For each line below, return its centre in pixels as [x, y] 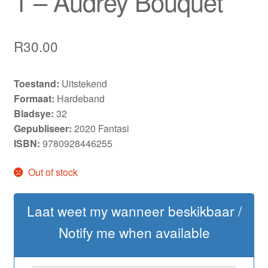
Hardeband [79, 99]
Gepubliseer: [42, 129]
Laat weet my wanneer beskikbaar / [134, 211]
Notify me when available [134, 232]
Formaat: [34, 99]
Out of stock [53, 172]
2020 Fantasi [100, 129]
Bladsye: [35, 114]
